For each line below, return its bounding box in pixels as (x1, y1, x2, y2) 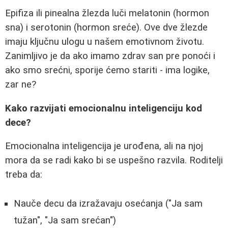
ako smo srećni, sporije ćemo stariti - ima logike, (5, 64, 210, 76)
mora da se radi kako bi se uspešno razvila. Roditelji (5, 155, 223, 166)
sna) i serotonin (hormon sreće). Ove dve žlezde (5, 21, 208, 33)
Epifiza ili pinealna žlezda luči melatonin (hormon (5, 7, 209, 19)
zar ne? (5, 78, 36, 90)
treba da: (5, 169, 42, 181)
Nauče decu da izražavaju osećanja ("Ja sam (14, 197, 203, 209)
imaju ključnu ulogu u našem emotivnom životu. (5, 36, 204, 47)
